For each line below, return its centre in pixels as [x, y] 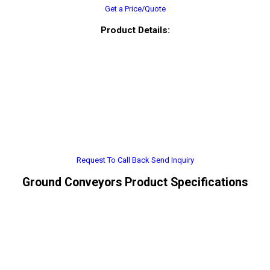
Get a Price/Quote [135, 9]
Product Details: [135, 30]
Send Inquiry [172, 160]
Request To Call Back [113, 160]
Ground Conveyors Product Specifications [135, 182]
